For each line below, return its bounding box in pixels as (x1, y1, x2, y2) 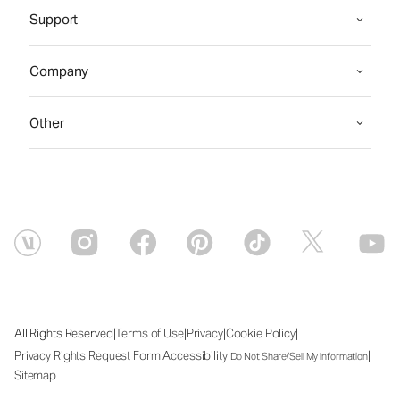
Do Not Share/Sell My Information (229, 349, 368, 362)
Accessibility (162, 348, 228, 363)
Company (29, 62, 89, 79)
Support (29, 11, 79, 28)
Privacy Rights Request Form (14, 348, 161, 363)
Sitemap (14, 368, 57, 383)
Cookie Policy (225, 326, 296, 341)
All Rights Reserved (14, 326, 113, 341)
